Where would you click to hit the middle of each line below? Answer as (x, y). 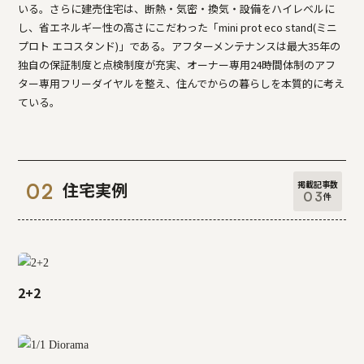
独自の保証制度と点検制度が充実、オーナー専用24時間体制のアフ (177, 65)
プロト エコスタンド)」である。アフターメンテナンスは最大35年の (180, 46)
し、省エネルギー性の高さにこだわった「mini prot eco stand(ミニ (178, 27)
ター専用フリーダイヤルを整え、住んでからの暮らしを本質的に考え (182, 83)
